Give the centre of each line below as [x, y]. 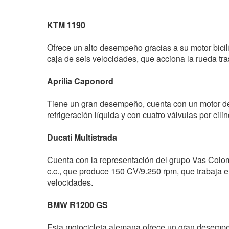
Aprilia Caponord [80, 81]
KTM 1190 [66, 25]
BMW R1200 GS [77, 205]
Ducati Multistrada [82, 138]
